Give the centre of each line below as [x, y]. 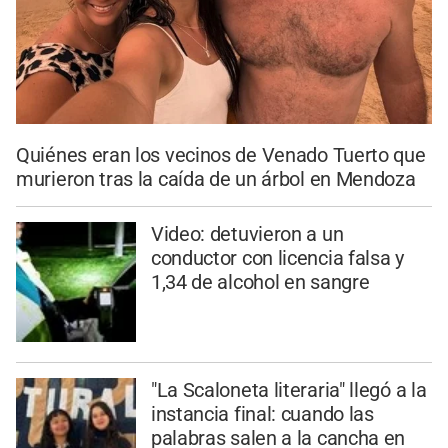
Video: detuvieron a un [247, 234]
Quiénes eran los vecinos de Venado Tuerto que [221, 155]
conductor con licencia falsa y [277, 258]
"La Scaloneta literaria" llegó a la [288, 389]
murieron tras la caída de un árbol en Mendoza [216, 179]
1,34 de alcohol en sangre [260, 282]
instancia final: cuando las [262, 413]
